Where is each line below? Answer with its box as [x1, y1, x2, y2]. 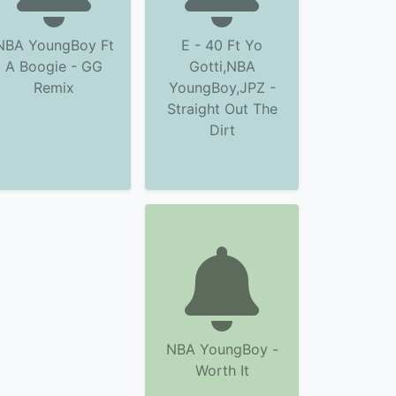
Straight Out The [166, 100, 278, 118]
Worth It [194, 362, 249, 379]
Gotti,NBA [188, 57, 255, 75]
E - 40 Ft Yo [181, 36, 263, 54]
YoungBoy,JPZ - [168, 79, 276, 96]
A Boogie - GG [5, 57, 103, 75]
